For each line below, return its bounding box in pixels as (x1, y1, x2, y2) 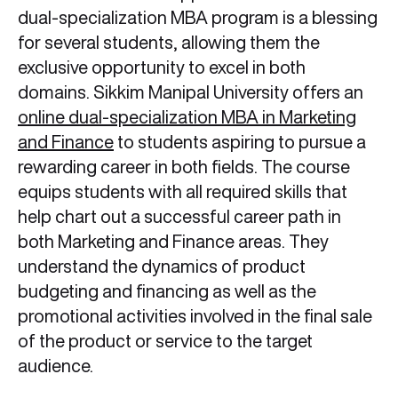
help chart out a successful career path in (18, 207, 341, 227)
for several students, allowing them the (18, 33, 320, 52)
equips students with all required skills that (18, 182, 347, 202)
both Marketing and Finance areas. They (18, 232, 329, 251)
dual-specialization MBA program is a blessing (18, 8, 378, 28)
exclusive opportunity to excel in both (18, 58, 306, 77)
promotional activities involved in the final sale (18, 306, 372, 326)
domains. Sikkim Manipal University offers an (18, 83, 363, 102)
